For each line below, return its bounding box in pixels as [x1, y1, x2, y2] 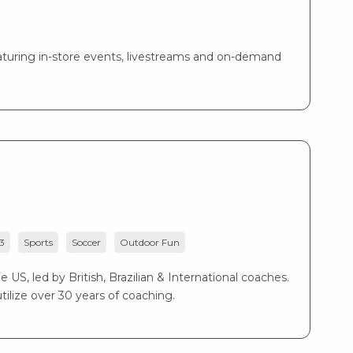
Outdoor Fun [120, 236, 180, 249]
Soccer [72, 236, 102, 249]
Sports [24, 236, 54, 249]
